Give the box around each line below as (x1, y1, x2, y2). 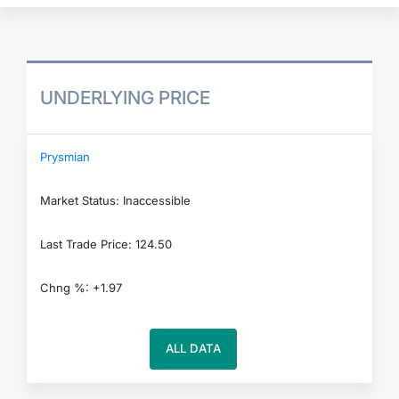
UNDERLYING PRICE (40, 86, 210, 109)
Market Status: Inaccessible (40, 192, 191, 208)
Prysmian (40, 149, 90, 164)
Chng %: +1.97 (40, 280, 122, 295)
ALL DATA (165, 341, 221, 355)
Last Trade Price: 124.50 (40, 236, 172, 251)
